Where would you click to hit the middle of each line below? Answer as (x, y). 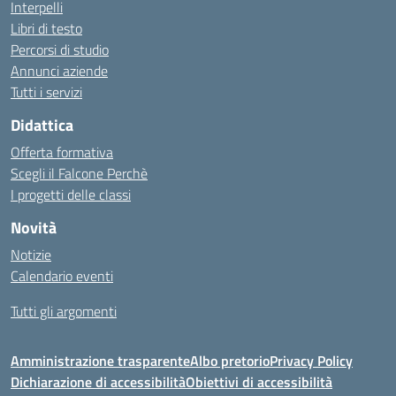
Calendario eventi (62, 276)
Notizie (31, 255)
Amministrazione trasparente (100, 361)
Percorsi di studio (60, 49)
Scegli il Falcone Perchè (79, 173)
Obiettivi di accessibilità (259, 382)
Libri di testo (46, 28)
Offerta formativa (62, 152)
